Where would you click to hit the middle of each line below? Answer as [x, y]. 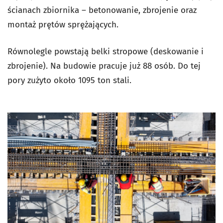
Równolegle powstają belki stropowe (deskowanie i [106, 52]
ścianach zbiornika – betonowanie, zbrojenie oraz [102, 10]
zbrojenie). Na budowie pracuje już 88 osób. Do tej [104, 66]
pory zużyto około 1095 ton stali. [69, 80]
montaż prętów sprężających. [63, 25]
